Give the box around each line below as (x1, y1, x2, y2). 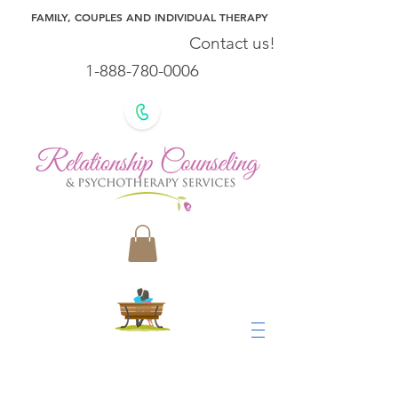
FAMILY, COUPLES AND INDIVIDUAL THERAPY (31, 10, 275, 24)
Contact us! (189, 33, 275, 53)
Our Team (93, 362, 191, 390)
